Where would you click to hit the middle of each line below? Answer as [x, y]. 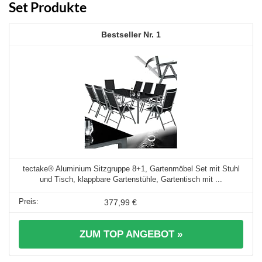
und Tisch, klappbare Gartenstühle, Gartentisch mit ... [131, 179]
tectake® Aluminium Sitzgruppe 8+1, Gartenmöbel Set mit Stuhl [131, 168]
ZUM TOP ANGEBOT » [131, 234]
